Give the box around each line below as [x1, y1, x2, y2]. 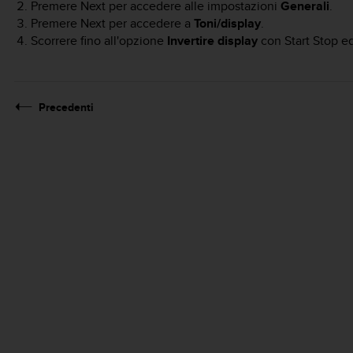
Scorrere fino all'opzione [30, 32, 167, 50]
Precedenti [39, 99, 94, 116]
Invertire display [166, 32, 258, 50]
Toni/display [193, 14, 261, 33]
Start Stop [284, 32, 338, 50]
